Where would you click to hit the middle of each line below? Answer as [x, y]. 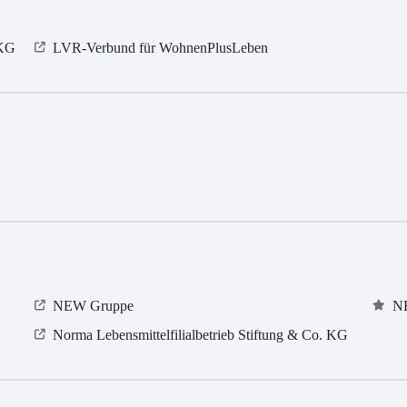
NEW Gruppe [94, 306]
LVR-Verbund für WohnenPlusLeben [161, 48]
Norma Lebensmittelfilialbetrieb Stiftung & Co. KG [201, 335]
